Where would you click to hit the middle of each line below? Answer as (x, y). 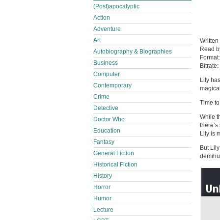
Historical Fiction (115, 165)
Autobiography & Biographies (133, 52)
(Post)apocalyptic (116, 6)
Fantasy (104, 142)
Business (106, 63)
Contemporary (112, 85)
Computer (107, 74)
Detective (106, 108)
